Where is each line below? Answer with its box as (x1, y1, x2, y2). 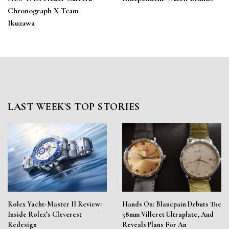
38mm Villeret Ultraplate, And (122, 210, 214, 219)
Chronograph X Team (8, 6, 79, 16)
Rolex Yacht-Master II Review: (8, 200, 102, 209)
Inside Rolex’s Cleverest (8, 210, 82, 219)
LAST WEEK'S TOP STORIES (8, 101, 140, 113)
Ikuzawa (8, 18, 35, 29)
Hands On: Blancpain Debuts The (122, 200, 221, 209)
